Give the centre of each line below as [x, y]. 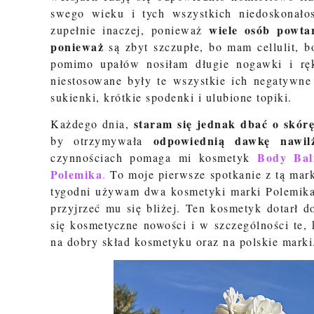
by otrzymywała [102, 141]
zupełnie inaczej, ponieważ [130, 30]
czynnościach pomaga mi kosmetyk [154, 157]
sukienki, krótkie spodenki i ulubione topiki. [171, 97]
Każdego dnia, [92, 124]
